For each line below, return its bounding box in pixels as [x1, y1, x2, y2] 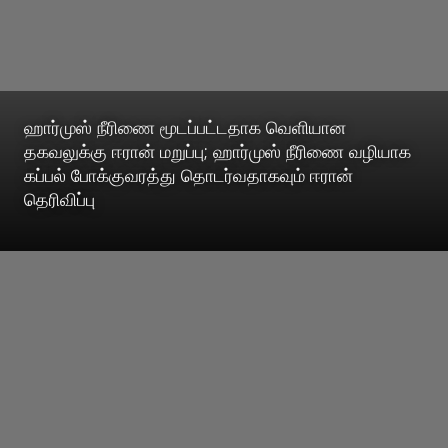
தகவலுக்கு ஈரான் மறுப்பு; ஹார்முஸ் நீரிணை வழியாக [24, 138, 411, 163]
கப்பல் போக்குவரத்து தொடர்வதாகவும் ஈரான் [24, 162, 353, 187]
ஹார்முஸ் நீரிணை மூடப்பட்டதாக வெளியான [24, 114, 346, 139]
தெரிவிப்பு [24, 186, 95, 211]
